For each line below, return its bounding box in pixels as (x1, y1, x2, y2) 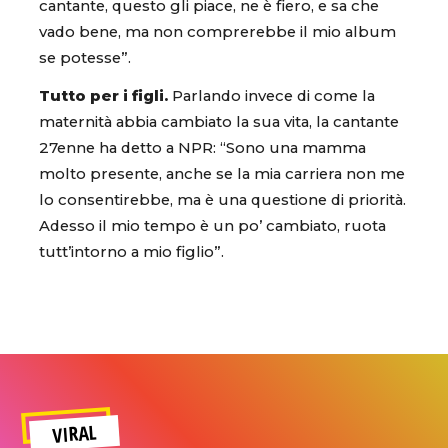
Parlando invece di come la (168, 86, 375, 105)
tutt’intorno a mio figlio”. (39, 242, 224, 261)
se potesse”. (39, 49, 131, 68)
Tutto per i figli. (39, 86, 168, 105)
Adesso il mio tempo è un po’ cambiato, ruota (39, 216, 386, 235)
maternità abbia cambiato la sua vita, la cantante (39, 112, 399, 131)
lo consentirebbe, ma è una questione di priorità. (39, 190, 406, 209)
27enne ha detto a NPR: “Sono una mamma (39, 138, 366, 157)
